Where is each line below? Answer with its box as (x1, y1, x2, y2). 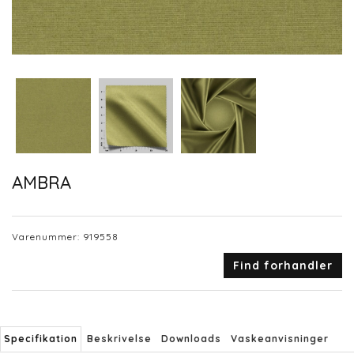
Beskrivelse (87, 333, 152, 345)
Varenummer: (12, 231, 83, 243)
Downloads (161, 333, 221, 345)
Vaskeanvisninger (231, 333, 329, 345)
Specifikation (4, 333, 77, 345)
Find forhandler (233, 258, 333, 273)
